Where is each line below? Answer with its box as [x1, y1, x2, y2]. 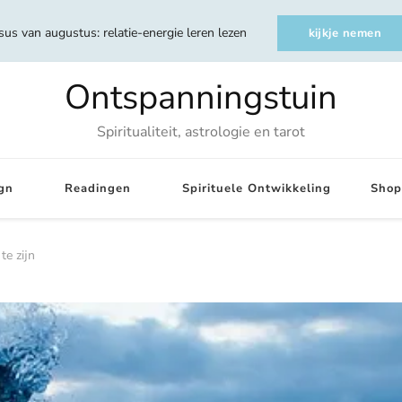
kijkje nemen [308, 25, 382, 41]
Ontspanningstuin [65, 74, 337, 120]
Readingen [65, 180, 131, 197]
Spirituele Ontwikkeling [182, 180, 331, 197]
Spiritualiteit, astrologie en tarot [97, 122, 305, 142]
